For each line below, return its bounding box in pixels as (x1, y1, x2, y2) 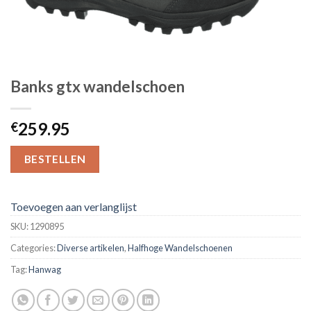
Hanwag (28, 264, 61, 276)
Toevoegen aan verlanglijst (10, 200, 137, 214)
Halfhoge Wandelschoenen (128, 242, 233, 254)
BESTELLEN (24, 152, 86, 165)
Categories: (10, 242, 57, 254)
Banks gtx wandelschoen (10, 76, 185, 96)
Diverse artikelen (57, 242, 124, 254)
